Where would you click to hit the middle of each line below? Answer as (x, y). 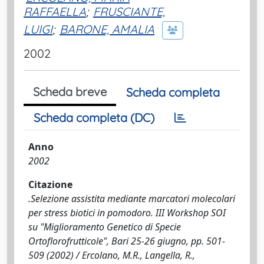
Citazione (50, 184)
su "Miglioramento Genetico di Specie (105, 227)
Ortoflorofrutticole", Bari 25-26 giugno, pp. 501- (127, 241)
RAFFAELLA (55, 11)
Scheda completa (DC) (94, 118)
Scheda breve (70, 92)
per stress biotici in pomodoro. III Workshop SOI (127, 213)
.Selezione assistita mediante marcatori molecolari (132, 199)
